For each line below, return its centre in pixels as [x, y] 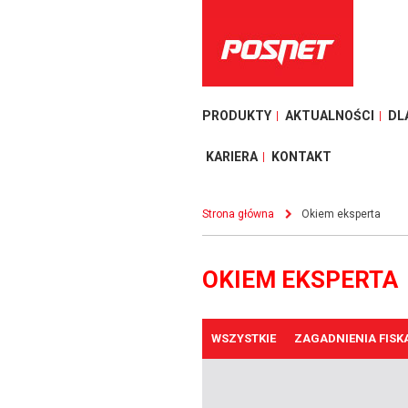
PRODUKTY [237, 116]
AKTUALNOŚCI [330, 116]
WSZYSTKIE [244, 339]
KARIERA [232, 157]
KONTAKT [301, 157]
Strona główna [238, 214]
